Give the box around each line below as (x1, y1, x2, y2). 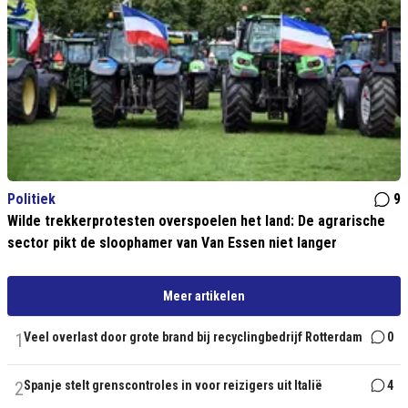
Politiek (7, 190, 56, 208)
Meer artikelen (163, 289, 245, 303)
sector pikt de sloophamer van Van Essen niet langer (7, 234, 337, 251)
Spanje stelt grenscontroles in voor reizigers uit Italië (24, 378, 322, 393)
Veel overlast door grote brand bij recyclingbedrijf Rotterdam (24, 330, 362, 344)
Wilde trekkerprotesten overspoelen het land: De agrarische (7, 212, 385, 229)
